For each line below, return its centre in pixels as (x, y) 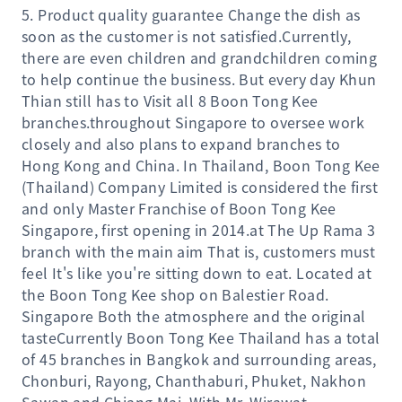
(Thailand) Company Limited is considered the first (200, 187)
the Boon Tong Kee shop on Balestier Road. (175, 294)
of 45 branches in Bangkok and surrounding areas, (199, 359)
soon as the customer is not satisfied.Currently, (187, 36)
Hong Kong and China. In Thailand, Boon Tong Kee (201, 165)
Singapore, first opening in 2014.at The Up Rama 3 (199, 230)
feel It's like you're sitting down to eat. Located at (197, 273)
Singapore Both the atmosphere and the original (194, 316)
